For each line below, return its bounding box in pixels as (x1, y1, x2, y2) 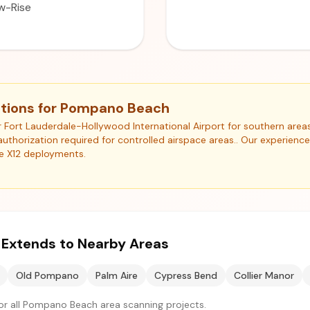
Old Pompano (16, 269, 79, 282)
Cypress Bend (154, 269, 217, 282)
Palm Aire (95, 269, 138, 282)
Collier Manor (234, 269, 294, 282)
